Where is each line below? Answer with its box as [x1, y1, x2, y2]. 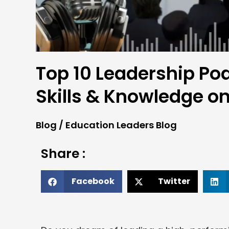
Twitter [158, 175, 190, 188]
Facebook [72, 175, 114, 188]
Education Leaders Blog [65, 119, 177, 132]
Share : [41, 145, 85, 163]
